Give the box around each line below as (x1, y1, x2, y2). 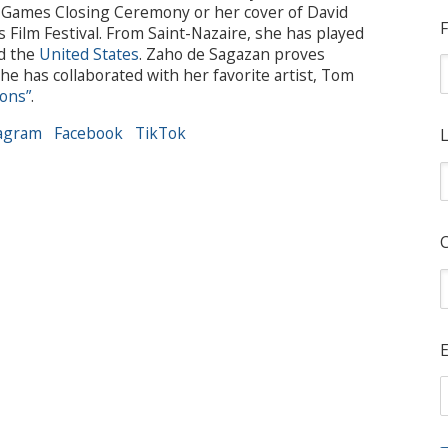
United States (39, 42, 139, 65)
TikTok (134, 121, 186, 144)
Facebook (53, 121, 123, 144)
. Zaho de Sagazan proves (139, 42, 325, 65)
